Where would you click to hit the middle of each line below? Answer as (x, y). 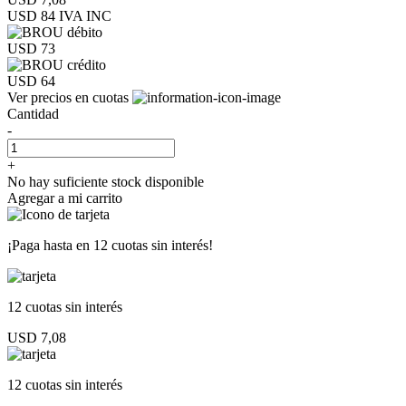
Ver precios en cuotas (70, 97)
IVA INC (83, 15)
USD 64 (31, 81)
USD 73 (31, 48)
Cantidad (33, 113)
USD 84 (31, 15)
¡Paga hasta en (50, 245)
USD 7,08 (37, 337)
